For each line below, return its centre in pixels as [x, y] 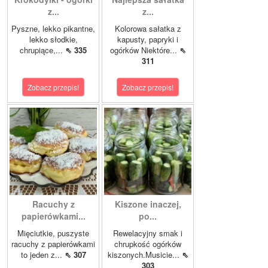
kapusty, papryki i [148, 39]
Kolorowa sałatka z [148, 29]
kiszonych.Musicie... [144, 255]
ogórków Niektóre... [144, 50]
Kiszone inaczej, [148, 204]
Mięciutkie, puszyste [53, 233]
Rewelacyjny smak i [148, 233]
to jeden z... [42, 255]
